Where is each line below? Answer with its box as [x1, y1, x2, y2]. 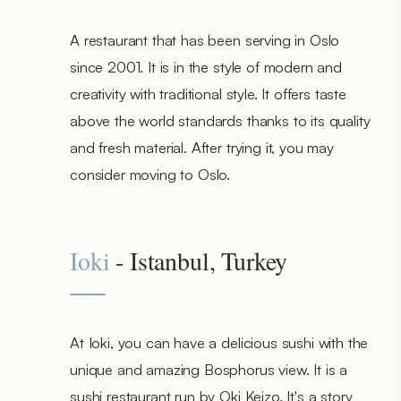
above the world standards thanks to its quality [70, 110, 371, 130]
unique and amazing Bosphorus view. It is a [70, 359, 348, 379]
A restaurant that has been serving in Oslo [70, 30, 340, 49]
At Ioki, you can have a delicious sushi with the [70, 332, 369, 352]
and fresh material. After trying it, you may [70, 137, 334, 157]
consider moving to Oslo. [70, 164, 231, 183]
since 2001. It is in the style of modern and [70, 56, 342, 76]
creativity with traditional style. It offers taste [70, 83, 346, 103]
